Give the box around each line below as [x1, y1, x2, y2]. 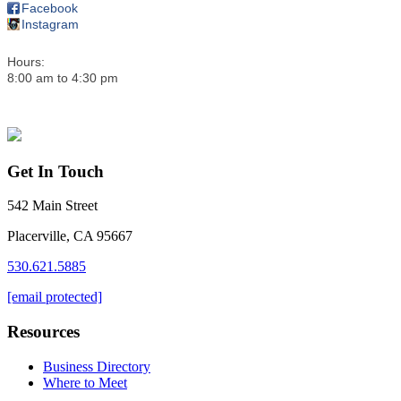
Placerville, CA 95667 [7, 228, 132, 244]
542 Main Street [7, 198, 98, 214]
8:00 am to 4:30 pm [7, 70, 118, 85]
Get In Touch [7, 161, 104, 181]
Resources [7, 321, 80, 341]
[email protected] [7, 289, 102, 305]
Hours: [7, 54, 45, 69]
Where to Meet [43, 374, 127, 390]
